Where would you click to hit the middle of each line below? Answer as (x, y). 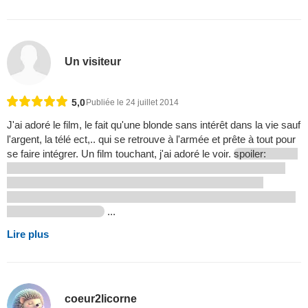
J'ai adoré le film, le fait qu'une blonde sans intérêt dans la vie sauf (154, 124)
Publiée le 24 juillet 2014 (132, 102)
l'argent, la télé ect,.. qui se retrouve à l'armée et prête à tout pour (151, 139)
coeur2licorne (101, 299)
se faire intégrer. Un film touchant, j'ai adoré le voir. (120, 153)
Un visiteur (93, 61)
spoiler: (251, 153)
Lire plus (28, 234)
